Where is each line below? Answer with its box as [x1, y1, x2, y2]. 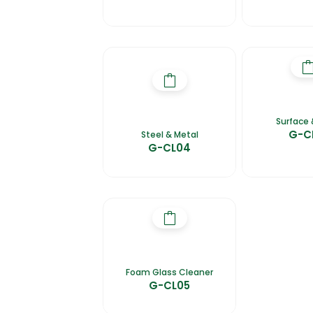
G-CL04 [148, 140, 191, 155]
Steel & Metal [140, 128, 198, 140]
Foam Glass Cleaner [126, 265, 214, 278]
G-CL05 [149, 277, 191, 293]
